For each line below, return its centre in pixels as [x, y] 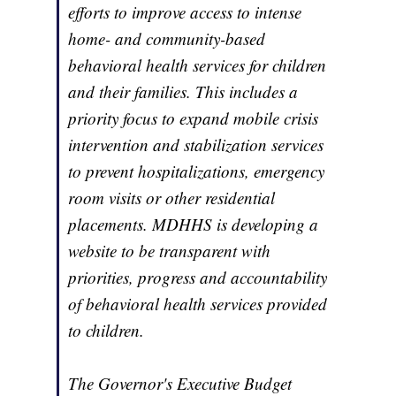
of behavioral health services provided [198, 303]
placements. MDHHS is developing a [194, 224]
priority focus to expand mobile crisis [194, 118]
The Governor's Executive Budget [180, 383]
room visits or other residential [172, 197]
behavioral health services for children [198, 65]
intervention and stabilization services [196, 144]
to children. [107, 330]
